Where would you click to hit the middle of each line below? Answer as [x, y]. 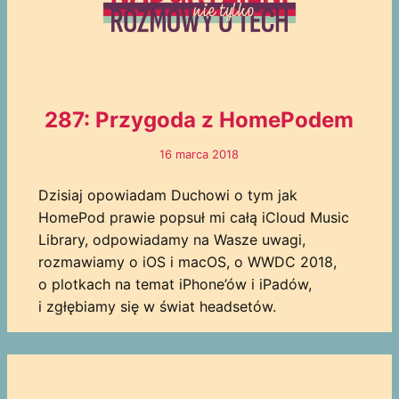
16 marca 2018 [199, 155]
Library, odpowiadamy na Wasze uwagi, [171, 240]
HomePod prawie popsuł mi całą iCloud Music [193, 218]
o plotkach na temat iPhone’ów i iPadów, [175, 285]
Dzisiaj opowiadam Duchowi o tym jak [167, 195]
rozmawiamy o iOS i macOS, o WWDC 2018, [187, 262]
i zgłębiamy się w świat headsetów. [157, 307]
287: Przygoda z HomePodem [199, 120]
